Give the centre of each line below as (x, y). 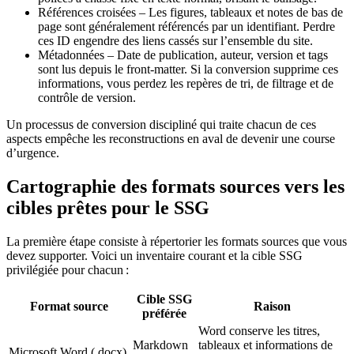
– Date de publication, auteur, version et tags (216, 55)
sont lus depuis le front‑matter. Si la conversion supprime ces (188, 69)
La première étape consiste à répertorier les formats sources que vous (177, 241)
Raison (272, 306)
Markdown (160, 345)
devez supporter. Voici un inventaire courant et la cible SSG (154, 255)
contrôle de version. (87, 97)
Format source (69, 306)
